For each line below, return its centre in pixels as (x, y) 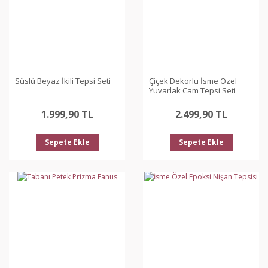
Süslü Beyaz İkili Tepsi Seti (63, 81)
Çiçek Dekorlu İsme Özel (193, 81)
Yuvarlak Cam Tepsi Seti (192, 90)
